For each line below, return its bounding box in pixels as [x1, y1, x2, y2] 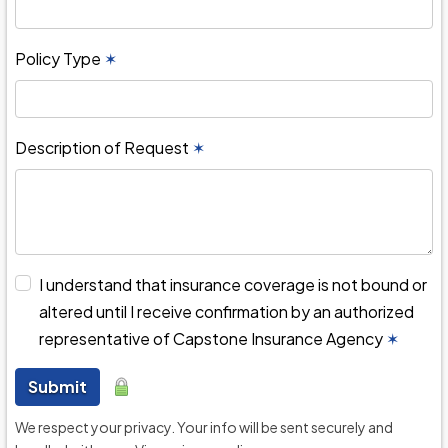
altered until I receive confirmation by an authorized [39, 301, 414, 322]
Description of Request [15, 137, 192, 158]
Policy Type [15, 48, 104, 69]
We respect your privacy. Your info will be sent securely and [15, 418, 393, 436]
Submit [28, 376, 87, 397]
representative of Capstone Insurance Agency [39, 328, 386, 349]
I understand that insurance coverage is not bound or [39, 274, 427, 295]
